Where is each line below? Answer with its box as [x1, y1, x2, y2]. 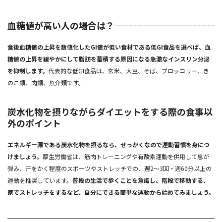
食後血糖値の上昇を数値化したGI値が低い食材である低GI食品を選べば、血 [7, 42, 211, 51]
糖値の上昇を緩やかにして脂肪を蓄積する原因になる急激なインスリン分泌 [7, 54, 210, 63]
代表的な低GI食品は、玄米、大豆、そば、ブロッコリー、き [49, 66, 209, 75]
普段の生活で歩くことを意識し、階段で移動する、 [72, 175, 209, 184]
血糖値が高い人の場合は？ [7, 18, 114, 32]
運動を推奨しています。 [7, 175, 72, 184]
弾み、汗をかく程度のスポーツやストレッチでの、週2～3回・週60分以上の [7, 164, 212, 172]
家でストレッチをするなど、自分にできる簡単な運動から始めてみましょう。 [7, 187, 215, 196]
